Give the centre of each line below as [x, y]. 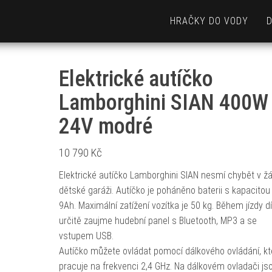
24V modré [105, 126]
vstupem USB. [86, 236]
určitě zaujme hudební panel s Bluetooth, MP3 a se [158, 221]
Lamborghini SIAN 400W [163, 103]
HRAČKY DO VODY [209, 21]
